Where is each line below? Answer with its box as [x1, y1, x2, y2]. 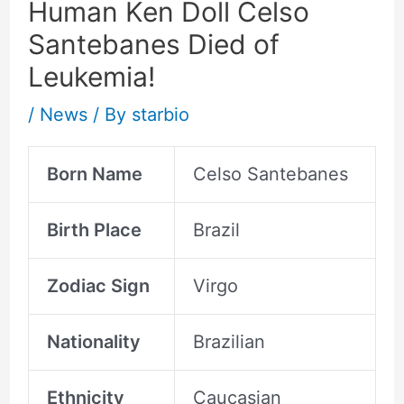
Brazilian [192, 330, 265, 353]
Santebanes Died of [27, 27, 280, 60]
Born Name [46, 162, 142, 185]
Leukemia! [27, 60, 155, 93]
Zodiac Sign [46, 274, 150, 297]
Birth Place [46, 218, 142, 241]
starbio [131, 103, 189, 125]
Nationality [46, 330, 141, 353]
